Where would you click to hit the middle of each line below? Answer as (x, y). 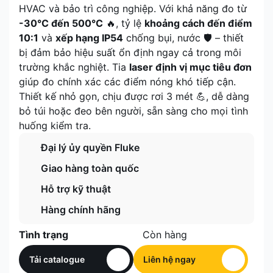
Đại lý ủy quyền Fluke (90, 147)
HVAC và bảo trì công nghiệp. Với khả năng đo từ (133, 9)
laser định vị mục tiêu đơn (190, 67)
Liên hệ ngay (169, 259)
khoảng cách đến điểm (198, 23)
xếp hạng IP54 (89, 38)
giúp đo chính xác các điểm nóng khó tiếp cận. (127, 82)
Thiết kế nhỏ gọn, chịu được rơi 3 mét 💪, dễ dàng (134, 96)
